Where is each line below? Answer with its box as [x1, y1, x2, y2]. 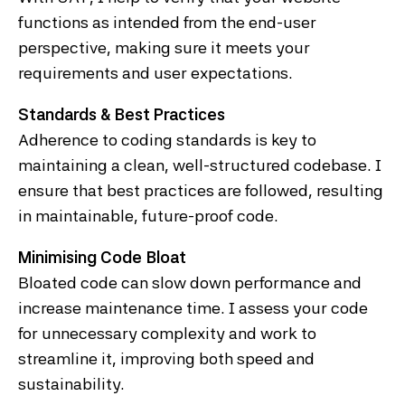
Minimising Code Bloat [18, 248, 186, 268]
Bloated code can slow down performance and [18, 273, 362, 293]
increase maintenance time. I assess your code [18, 298, 368, 318]
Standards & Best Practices [18, 105, 225, 125]
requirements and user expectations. [18, 63, 293, 83]
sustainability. [18, 374, 125, 394]
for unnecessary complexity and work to [18, 324, 316, 344]
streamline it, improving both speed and [18, 349, 315, 369]
